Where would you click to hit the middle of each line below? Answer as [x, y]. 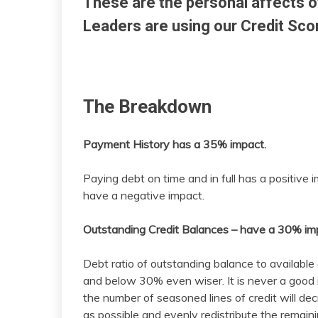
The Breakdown [147, 106]
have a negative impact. [144, 196]
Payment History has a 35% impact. [175, 144]
